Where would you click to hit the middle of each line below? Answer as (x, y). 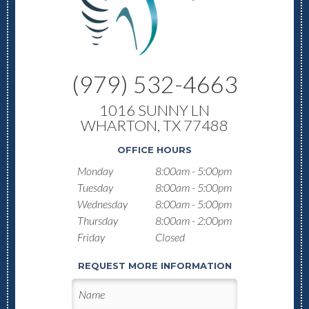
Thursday (98, 220)
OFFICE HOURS (154, 149)
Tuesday (95, 187)
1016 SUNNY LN (154, 110)
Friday (91, 237)
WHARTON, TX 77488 (154, 125)
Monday (95, 170)
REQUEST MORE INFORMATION (154, 265)
